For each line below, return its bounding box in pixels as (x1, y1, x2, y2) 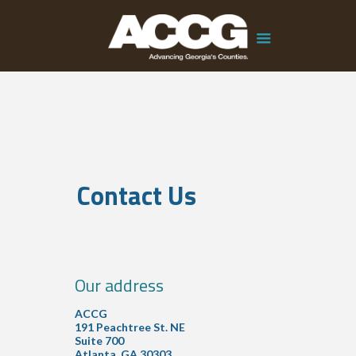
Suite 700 (75, 334, 124, 347)
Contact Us (76, 176, 196, 215)
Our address (75, 272, 164, 299)
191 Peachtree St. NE (75, 320, 185, 334)
